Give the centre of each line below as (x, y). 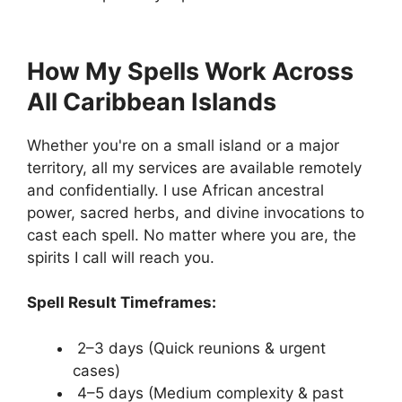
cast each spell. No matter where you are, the (192, 235)
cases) (96, 370)
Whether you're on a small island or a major (183, 145)
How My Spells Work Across (190, 70)
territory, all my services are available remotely (194, 167)
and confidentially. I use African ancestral (175, 190)
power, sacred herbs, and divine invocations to (196, 212)
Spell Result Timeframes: (122, 303)
